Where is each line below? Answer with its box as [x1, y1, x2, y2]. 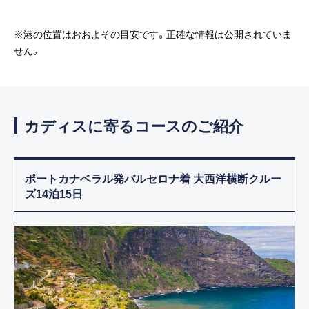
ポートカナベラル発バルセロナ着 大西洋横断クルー [25, 170, 281, 187]
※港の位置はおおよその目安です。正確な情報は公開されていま [14, 27, 292, 41]
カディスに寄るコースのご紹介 [24, 114, 243, 137]
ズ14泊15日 [25, 185, 83, 202]
